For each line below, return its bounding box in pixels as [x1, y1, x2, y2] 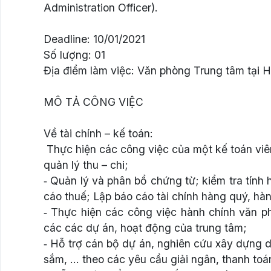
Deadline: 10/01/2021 [44, 32, 145, 45]
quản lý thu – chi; [44, 158, 128, 171]
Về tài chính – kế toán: [44, 126, 153, 140]
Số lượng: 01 [44, 48, 105, 61]
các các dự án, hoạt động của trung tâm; [44, 221, 247, 234]
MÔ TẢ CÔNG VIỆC [44, 95, 143, 108]
